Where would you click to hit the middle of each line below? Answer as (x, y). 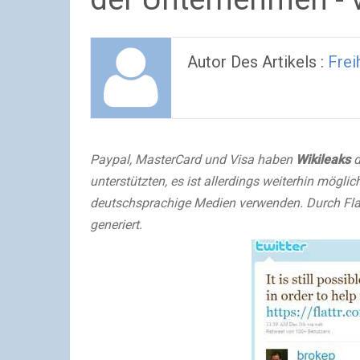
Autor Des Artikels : (258, 62)
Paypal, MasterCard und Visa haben (193, 160)
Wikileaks (323, 160)
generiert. (116, 225)
